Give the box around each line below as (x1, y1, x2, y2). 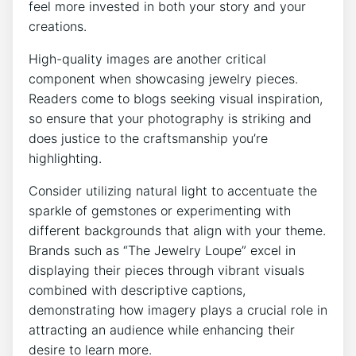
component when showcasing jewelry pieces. (29, 70, 298, 87)
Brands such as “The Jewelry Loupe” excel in (29, 242, 296, 258)
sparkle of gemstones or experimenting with (29, 202, 291, 219)
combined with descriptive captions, (29, 281, 246, 298)
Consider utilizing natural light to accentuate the (29, 182, 317, 199)
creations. (29, 17, 87, 34)
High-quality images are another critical (29, 50, 266, 67)
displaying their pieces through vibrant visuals (29, 261, 304, 278)
